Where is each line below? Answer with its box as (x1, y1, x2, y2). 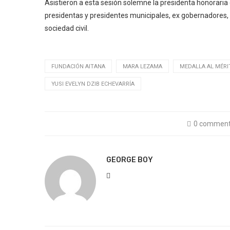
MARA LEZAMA (123, 63, 162, 70)
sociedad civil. (45, 24, 89, 32)
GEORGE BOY (106, 156, 153, 164)
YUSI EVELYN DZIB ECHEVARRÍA (51, 81, 135, 87)
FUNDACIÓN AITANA (51, 63, 105, 70)
